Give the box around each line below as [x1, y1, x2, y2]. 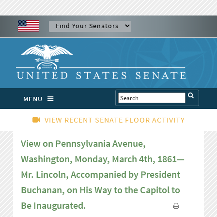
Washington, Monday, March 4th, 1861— [21, 153, 185, 165]
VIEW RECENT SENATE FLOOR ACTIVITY [44, 115, 185, 124]
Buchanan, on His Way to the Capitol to [21, 184, 181, 196]
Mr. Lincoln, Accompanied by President [21, 168, 181, 181]
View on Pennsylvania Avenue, [21, 137, 146, 150]
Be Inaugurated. [21, 199, 87, 212]
